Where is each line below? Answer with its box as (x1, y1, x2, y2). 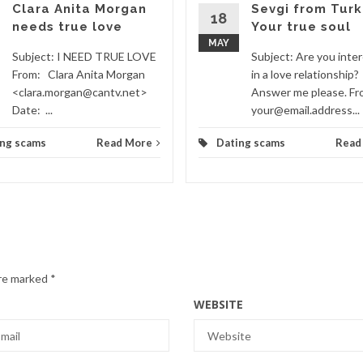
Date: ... (12, 103, 53, 117)
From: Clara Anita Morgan (12, 67, 145, 81)
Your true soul (251, 19, 351, 34)
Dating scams (216, 136, 285, 149)
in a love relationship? (251, 67, 359, 81)
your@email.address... (251, 103, 360, 117)
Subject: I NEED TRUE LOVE (12, 49, 156, 63)
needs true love (12, 19, 122, 34)
